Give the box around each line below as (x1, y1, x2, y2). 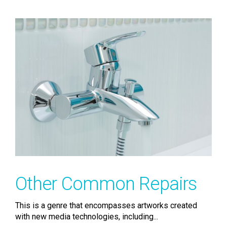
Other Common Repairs (15, 173, 197, 195)
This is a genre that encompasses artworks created (15, 200, 197, 210)
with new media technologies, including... (15, 211, 158, 221)
